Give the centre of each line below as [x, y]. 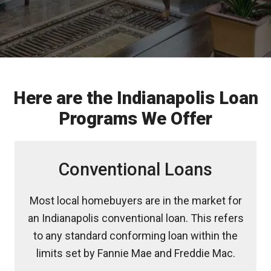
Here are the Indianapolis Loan [135, 98]
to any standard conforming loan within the [135, 236]
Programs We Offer [135, 119]
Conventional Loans [135, 169]
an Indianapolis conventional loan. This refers [135, 218]
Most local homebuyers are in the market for [135, 201]
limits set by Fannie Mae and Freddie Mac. [135, 253]
